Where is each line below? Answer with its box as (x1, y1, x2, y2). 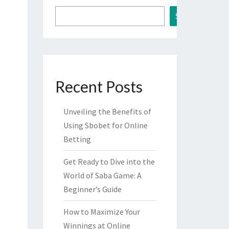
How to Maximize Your (63, 207, 140, 217)
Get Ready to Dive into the (63, 156, 155, 167)
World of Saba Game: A (63, 170, 142, 180)
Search (175, 11, 199, 21)
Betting (63, 134, 91, 144)
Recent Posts (55, 77, 143, 96)
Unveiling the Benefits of (63, 106, 151, 117)
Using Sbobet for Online (63, 120, 148, 130)
